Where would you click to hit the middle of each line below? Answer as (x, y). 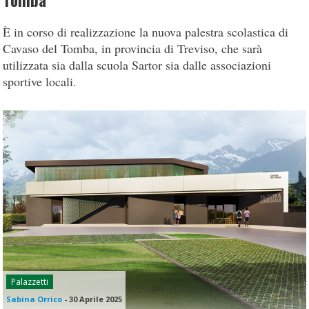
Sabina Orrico (34, 299)
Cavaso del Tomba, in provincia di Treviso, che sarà (133, 48)
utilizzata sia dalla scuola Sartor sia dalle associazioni (137, 65)
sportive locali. (40, 81)
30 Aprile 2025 (96, 299)
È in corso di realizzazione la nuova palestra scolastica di (146, 32)
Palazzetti (30, 281)
